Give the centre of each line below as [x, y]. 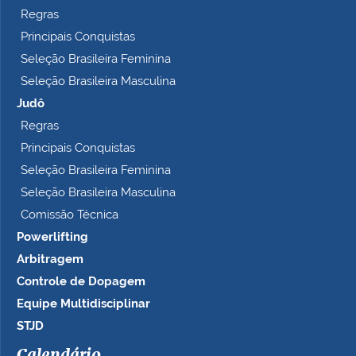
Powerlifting [52, 237]
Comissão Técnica [70, 215]
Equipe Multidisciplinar [83, 304]
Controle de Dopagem [81, 282]
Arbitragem [50, 259]
